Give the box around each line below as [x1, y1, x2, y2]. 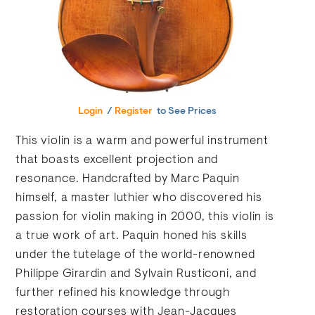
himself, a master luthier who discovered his [15, 193, 262, 205]
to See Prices [155, 107, 217, 117]
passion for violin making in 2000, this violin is [15, 212, 274, 224]
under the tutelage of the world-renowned [15, 250, 255, 262]
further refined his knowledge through [15, 288, 231, 300]
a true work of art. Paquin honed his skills [15, 231, 247, 243]
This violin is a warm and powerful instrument [15, 136, 269, 148]
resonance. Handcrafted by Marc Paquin [15, 174, 240, 186]
